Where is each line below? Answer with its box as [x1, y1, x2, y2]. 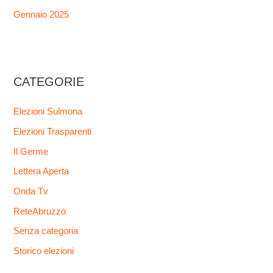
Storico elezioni [13, 246, 74, 256]
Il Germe [13, 146, 49, 157]
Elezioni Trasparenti [13, 127, 92, 137]
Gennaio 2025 [13, 10, 69, 20]
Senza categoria [13, 226, 79, 236]
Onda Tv [13, 186, 49, 196]
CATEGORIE [13, 75, 85, 89]
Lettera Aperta [13, 166, 69, 177]
